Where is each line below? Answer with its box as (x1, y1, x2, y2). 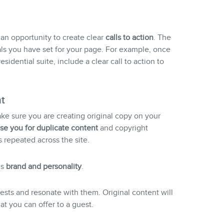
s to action (117, 32, 153, 42)
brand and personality (3, 161, 81, 171)
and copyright (97, 123, 148, 132)
